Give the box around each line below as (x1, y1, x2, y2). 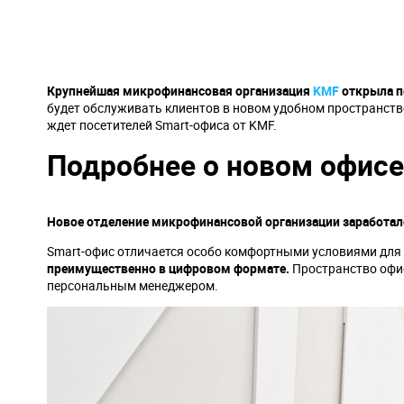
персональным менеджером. (47, 277, 218, 294)
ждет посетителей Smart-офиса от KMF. (47, 116, 277, 133)
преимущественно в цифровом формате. (47, 260, 289, 277)
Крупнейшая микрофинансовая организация (47, 82, 313, 99)
